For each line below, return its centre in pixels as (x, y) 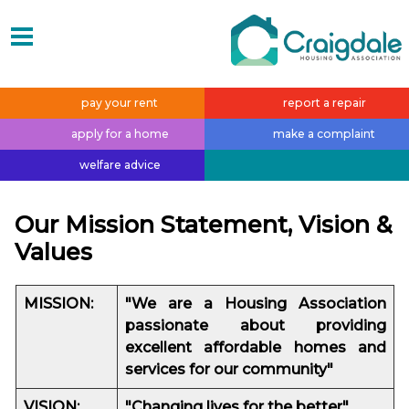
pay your (108, 103)
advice (142, 165)
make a (295, 134)
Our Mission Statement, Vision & (203, 224)
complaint (346, 134)
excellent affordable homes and (256, 348)
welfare (101, 165)
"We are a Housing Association (256, 304)
